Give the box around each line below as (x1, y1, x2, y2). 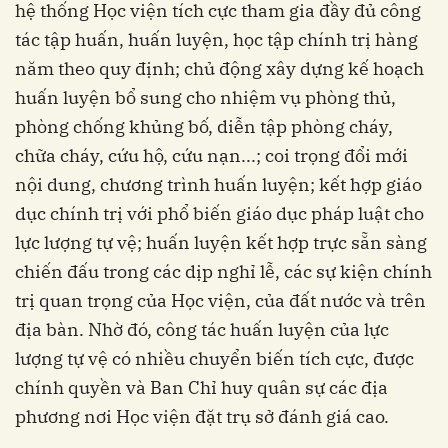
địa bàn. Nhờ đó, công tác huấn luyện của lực (15, 318, 389, 342)
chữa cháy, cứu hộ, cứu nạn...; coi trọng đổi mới (15, 144, 408, 168)
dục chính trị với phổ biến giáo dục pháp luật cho (15, 202, 424, 226)
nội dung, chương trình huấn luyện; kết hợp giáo (15, 173, 422, 197)
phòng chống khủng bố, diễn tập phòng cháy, (15, 115, 393, 139)
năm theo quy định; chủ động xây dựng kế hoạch (15, 57, 424, 81)
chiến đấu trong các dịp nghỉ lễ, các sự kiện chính (15, 260, 432, 284)
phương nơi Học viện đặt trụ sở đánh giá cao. (15, 405, 389, 429)
